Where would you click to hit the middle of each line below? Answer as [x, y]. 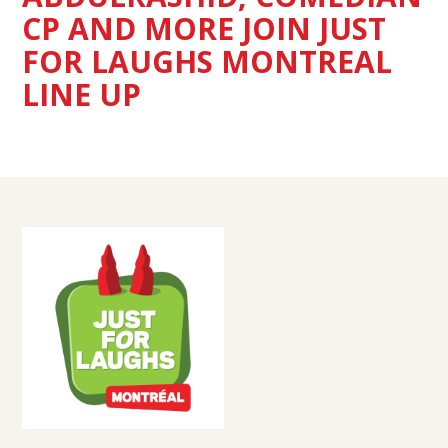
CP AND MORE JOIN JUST [204, 28]
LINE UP [82, 94]
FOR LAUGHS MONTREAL [207, 61]
